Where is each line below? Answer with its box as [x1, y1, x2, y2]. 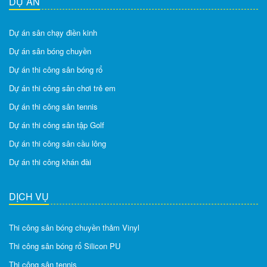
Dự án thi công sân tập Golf [9, 119, 104, 131]
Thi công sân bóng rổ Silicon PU [9, 240, 120, 252]
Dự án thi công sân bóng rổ [9, 64, 103, 76]
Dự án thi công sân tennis [9, 101, 98, 113]
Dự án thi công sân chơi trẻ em [9, 82, 116, 94]
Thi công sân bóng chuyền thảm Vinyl [9, 222, 139, 234]
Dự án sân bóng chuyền [9, 45, 91, 57]
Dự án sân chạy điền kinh [9, 27, 97, 39]
